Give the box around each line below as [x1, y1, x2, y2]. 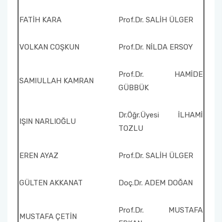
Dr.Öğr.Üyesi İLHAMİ [118, 111, 203, 119]
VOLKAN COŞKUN [19, 43, 79, 52]
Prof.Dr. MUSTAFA [118, 206, 203, 215]
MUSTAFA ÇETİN [19, 212, 77, 221]
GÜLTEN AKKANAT [19, 178, 83, 187]
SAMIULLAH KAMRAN [19, 76, 94, 85]
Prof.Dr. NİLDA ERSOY [118, 43, 193, 52]
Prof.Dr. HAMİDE [118, 70, 203, 79]
